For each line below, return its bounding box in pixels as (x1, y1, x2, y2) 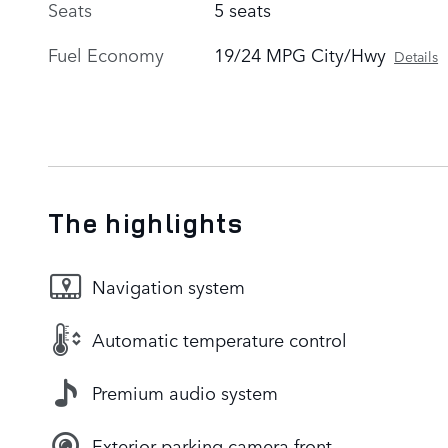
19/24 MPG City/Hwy (214, 40, 387, 67)
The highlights (48, 204, 243, 241)
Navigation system (92, 273, 245, 300)
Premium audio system (92, 379, 278, 406)
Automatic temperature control (92, 326, 347, 353)
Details (394, 45, 439, 66)
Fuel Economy (48, 40, 164, 67)
